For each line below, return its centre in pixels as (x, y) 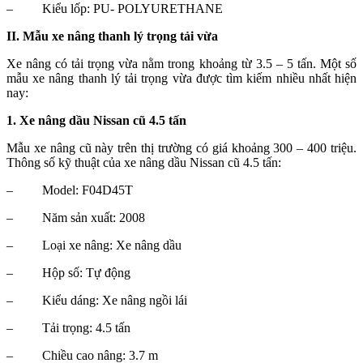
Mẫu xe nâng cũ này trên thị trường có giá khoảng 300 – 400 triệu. (181, 148)
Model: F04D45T (88, 190)
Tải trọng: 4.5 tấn (86, 328)
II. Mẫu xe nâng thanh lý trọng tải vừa (112, 36)
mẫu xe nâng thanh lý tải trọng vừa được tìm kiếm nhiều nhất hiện (181, 79)
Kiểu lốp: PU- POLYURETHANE (132, 9)
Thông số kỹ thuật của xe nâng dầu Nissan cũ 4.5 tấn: (144, 163)
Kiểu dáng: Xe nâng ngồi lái (115, 301)
